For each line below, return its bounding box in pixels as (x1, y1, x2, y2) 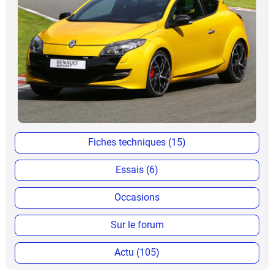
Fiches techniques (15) (88, 136, 186, 149)
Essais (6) (116, 164, 158, 176)
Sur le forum (110, 219, 164, 231)
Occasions (114, 191, 160, 204)
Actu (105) (114, 246, 160, 259)
